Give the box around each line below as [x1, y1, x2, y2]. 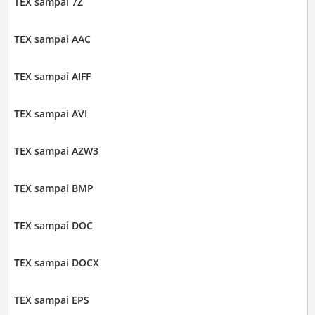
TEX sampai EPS [13, 293, 89, 307]
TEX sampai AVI [13, 107, 87, 121]
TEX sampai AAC [13, 32, 91, 46]
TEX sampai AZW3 [13, 144, 98, 158]
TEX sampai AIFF [13, 70, 91, 84]
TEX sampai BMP [13, 181, 94, 195]
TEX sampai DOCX [13, 256, 99, 270]
